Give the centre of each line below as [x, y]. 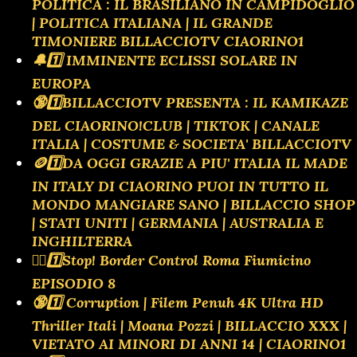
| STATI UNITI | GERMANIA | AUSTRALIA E [178, 222]
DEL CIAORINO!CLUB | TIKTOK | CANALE [176, 125]
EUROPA [61, 83]
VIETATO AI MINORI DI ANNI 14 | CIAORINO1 [189, 343]
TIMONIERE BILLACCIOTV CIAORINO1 [168, 41]
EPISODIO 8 [74, 283]
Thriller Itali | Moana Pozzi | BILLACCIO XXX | [189, 325]
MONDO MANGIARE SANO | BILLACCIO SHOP [194, 204]
